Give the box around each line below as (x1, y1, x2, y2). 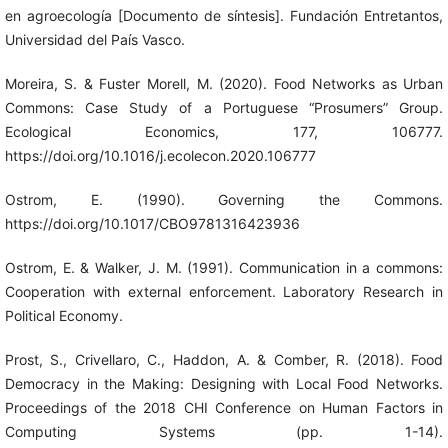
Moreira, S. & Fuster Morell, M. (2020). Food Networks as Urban (4, 75, 444, 93)
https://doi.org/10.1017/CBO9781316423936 (4, 215, 300, 233)
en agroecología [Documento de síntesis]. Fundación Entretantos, (4, 7, 444, 25)
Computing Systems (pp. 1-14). (4, 423, 444, 441)
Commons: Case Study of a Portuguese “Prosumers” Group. (4, 99, 444, 117)
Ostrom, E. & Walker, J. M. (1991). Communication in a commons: (4, 259, 444, 277)
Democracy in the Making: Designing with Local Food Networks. (4, 375, 444, 393)
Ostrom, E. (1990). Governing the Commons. (4, 191, 444, 209)
